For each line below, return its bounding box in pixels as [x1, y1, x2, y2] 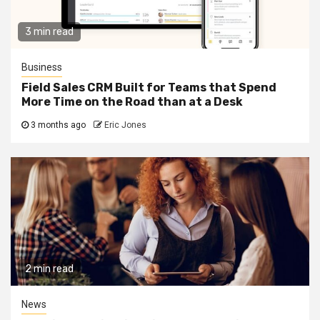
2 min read [25, 262, 74, 275]
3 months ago [29, 119, 88, 130]
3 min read [25, 25, 74, 38]
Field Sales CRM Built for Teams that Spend [21, 80, 276, 94]
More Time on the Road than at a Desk [21, 94, 243, 109]
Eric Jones [104, 119, 146, 130]
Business [21, 61, 62, 73]
